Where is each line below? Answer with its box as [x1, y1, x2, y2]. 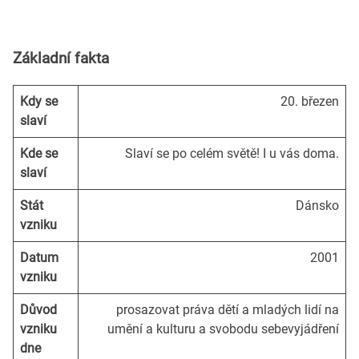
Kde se [20, 145, 58, 161]
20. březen [280, 93, 339, 109]
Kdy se [20, 93, 58, 109]
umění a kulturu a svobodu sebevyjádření [107, 321, 339, 337]
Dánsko [296, 197, 339, 213]
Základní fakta [13, 49, 109, 67]
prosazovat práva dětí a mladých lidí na [116, 301, 339, 317]
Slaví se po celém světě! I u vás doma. [125, 145, 339, 161]
